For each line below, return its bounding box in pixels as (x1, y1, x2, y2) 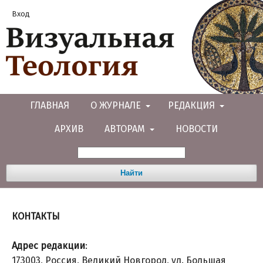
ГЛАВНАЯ (29, 100, 69, 111)
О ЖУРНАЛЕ (90, 100, 143, 111)
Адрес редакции (12, 240, 85, 251)
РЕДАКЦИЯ (167, 100, 217, 111)
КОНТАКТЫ (12, 211, 60, 222)
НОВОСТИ (176, 123, 218, 134)
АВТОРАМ (104, 123, 147, 134)
